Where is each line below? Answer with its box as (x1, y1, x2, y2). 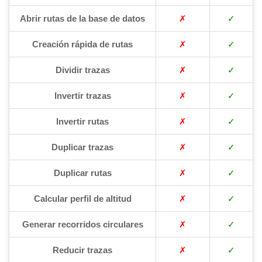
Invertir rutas (56, 116, 109, 126)
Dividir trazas (55, 64, 110, 75)
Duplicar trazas (51, 142, 113, 152)
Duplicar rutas (53, 167, 112, 178)
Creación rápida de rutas (32, 39, 133, 49)
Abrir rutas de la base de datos (20, 13, 145, 23)
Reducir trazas (53, 244, 112, 255)
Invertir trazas (54, 90, 111, 101)
